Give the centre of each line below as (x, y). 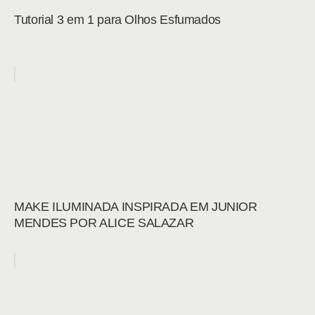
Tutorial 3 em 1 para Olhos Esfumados (118, 20)
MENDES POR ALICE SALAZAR (104, 223)
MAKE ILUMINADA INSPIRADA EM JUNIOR (136, 207)
